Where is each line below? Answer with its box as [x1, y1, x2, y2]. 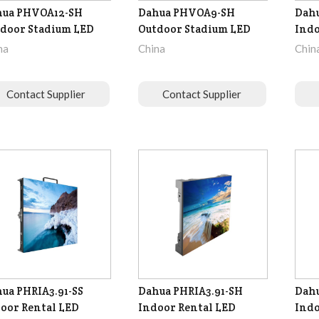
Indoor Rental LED [137, 300, 236, 315]
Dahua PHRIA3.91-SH [137, 284, 243, 298]
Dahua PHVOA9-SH [137, 6, 235, 20]
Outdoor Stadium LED [137, 22, 251, 36]
